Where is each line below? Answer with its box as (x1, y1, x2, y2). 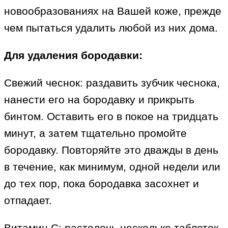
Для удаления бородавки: (4, 49, 142, 62)
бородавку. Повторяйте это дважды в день (4, 144, 218, 156)
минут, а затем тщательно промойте (4, 127, 187, 139)
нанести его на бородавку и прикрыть (4, 94, 194, 106)
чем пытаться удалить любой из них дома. (4, 22, 218, 34)
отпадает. (4, 194, 52, 207)
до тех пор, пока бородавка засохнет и (4, 178, 199, 190)
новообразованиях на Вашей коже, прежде (4, 5, 221, 17)
